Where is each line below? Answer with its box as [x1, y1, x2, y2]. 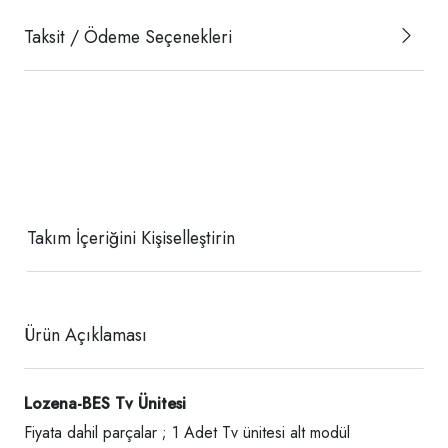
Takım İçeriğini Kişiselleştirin [27, 224, 235, 251]
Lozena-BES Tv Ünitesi [24, 391, 186, 415]
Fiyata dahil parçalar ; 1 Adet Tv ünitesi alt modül [24, 420, 350, 444]
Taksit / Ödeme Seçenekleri [24, 23, 232, 50]
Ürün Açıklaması [24, 321, 147, 348]
